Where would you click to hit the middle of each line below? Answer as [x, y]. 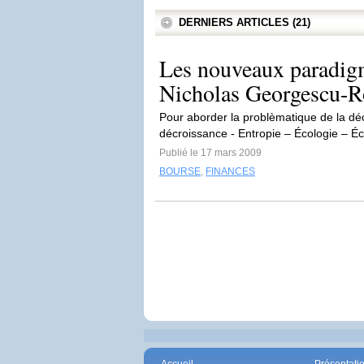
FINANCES [230, 171]
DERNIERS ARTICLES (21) [245, 22]
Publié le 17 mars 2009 [210, 153]
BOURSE [180, 171]
